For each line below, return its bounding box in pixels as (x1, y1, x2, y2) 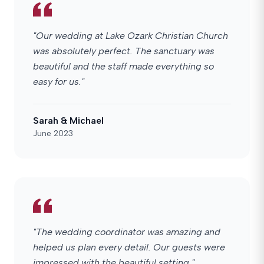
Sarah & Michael (33, 115, 104, 126)
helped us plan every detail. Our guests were (33, 242, 225, 253)
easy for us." (33, 76, 84, 87)
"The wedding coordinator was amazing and (33, 226, 220, 237)
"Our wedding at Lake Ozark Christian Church (33, 30, 228, 41)
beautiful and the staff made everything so (33, 61, 214, 72)
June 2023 (33, 128, 73, 138)
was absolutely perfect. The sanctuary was (33, 45, 214, 57)
